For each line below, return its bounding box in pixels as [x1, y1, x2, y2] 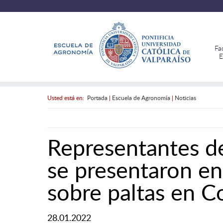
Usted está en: [47, 93, 87, 102]
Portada [87, 93, 108, 102]
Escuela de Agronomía [111, 93, 170, 102]
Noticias [174, 93, 196, 102]
